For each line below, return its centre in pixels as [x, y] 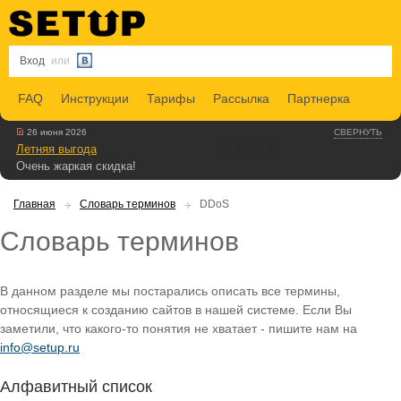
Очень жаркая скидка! [76, 166]
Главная [34, 205]
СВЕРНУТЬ [358, 132]
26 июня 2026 [55, 132]
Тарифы [171, 99]
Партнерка [319, 99]
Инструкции [95, 99]
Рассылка [241, 99]
